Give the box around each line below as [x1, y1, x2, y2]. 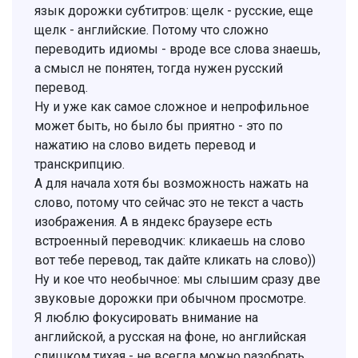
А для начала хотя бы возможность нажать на [34, 175, 308, 191]
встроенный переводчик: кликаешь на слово [34, 233, 305, 249]
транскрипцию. [34, 156, 125, 172]
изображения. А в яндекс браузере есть [34, 213, 272, 229]
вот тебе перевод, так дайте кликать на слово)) [34, 252, 316, 268]
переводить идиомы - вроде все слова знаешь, [34, 41, 320, 57]
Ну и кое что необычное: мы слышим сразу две [34, 271, 320, 287]
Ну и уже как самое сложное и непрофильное [34, 98, 309, 114]
